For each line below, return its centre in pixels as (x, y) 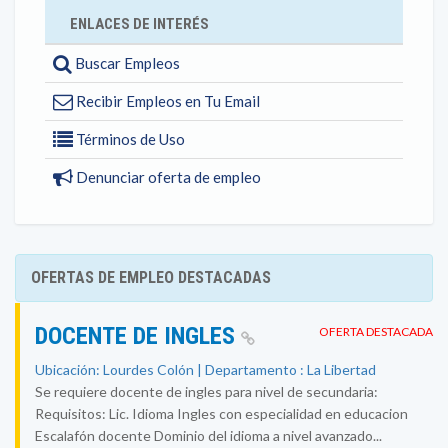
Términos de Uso (129, 139)
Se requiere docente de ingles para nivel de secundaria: (206, 391)
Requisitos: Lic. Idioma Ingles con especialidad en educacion (221, 413)
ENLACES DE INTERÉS (139, 24)
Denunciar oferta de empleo (167, 177)
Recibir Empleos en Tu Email (166, 101)
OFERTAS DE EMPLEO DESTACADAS (151, 277)
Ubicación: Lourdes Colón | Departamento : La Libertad (205, 369)
